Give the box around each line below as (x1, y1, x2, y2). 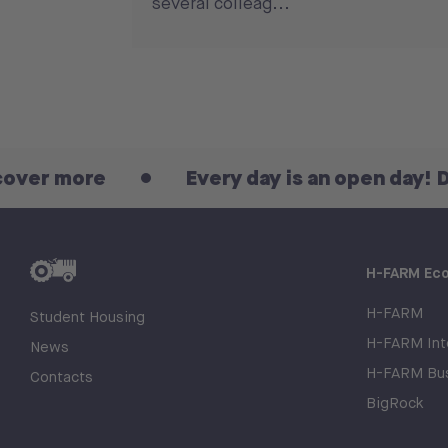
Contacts (30, 367, 93, 388)
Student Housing (30, 307, 145, 328)
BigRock (366, 392, 424, 413)
